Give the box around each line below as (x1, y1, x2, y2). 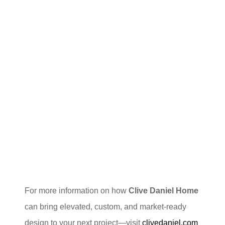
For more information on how (25, 186, 129, 195)
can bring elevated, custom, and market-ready (25, 202, 187, 211)
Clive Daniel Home (129, 186, 199, 195)
